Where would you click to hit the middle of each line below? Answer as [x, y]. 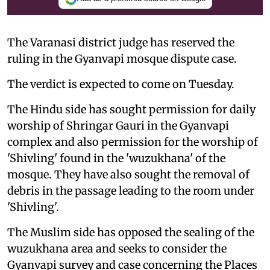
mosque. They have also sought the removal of [128, 174]
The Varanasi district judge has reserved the [121, 42]
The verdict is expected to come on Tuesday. [121, 84]
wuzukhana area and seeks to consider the [117, 248]
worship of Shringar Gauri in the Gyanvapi [118, 125]
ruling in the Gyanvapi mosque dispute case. [122, 58]
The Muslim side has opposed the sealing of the [131, 232]
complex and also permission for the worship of [133, 142]
